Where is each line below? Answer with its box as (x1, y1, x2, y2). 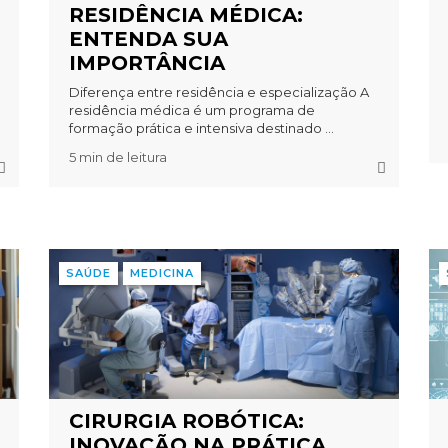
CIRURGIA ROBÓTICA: (68, 409, 304, 434)
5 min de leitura (68, 148, 167, 165)
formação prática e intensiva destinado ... (68, 119, 334, 136)
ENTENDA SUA (68, 26, 228, 51)
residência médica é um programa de (68, 101, 315, 118)
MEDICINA (129, 266, 194, 281)
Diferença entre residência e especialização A (68, 83, 369, 100)
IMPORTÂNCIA (68, 50, 225, 75)
